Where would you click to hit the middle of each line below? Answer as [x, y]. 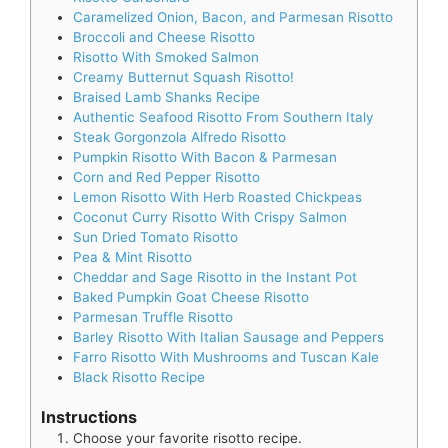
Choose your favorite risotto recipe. [187, 437]
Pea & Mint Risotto [132, 257]
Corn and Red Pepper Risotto [166, 177]
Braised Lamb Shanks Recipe [166, 97]
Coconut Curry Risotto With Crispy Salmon [210, 217]
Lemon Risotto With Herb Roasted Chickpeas [217, 197]
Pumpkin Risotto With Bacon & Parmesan [205, 157]
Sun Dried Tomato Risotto [155, 237]
